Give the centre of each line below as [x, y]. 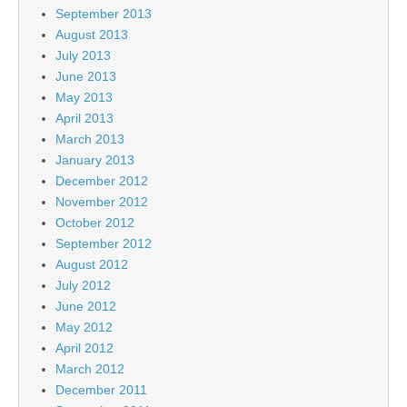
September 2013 [104, 14]
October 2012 [95, 223]
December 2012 [102, 181]
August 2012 [92, 265]
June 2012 [86, 307]
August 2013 [92, 35]
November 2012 [102, 202]
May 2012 [84, 328]
